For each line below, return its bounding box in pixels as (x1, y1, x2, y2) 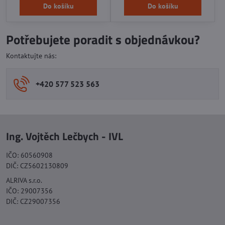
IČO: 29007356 (6, 186, 53, 196)
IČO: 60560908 (6, 150, 53, 160)
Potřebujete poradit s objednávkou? (6, 30, 200, 49)
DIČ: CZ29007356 (6, 197, 60, 206)
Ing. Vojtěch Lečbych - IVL (6, 128, 123, 144)
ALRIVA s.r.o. (6, 176, 42, 185)
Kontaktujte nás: (6, 51, 56, 60)
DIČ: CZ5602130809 (6, 161, 68, 170)
